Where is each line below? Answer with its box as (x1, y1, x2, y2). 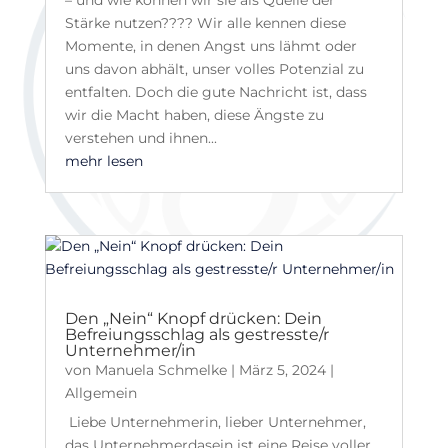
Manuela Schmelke (94, 360, 227, 379)
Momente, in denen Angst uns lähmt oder (64, 37, 357, 56)
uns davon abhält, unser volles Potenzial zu (64, 60, 364, 79)
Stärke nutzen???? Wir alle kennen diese (64, 14, 346, 33)
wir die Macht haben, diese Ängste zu (64, 106, 324, 125)
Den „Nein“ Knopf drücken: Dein (64, 308, 322, 328)
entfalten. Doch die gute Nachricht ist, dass (64, 83, 367, 102)
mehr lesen (64, 152, 143, 171)
